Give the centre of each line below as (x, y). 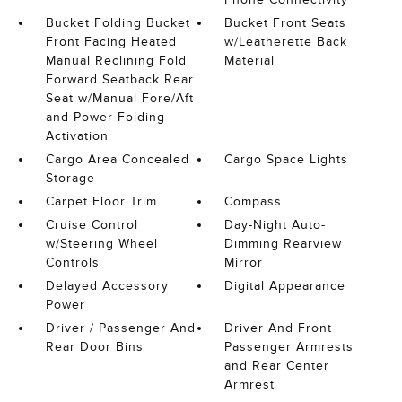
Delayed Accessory (107, 286)
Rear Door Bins (94, 347)
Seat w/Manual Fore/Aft (119, 98)
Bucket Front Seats (286, 23)
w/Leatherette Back (286, 42)
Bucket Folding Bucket (118, 23)
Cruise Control (92, 225)
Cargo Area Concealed (117, 159)
